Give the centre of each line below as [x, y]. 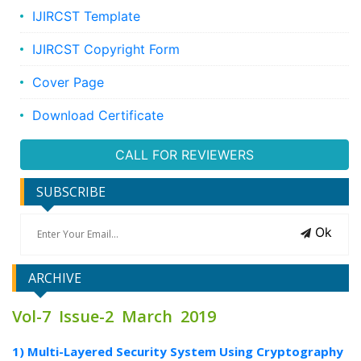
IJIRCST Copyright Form [106, 50]
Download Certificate [98, 116]
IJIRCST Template [86, 17]
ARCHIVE [55, 278]
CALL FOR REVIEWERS [185, 155]
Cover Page [68, 83]
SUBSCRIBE [71, 192]
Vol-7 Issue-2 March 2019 [114, 317]
